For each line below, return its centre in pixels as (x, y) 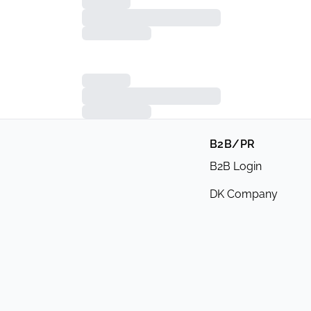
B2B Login (236, 167)
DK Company (244, 194)
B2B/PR (233, 144)
